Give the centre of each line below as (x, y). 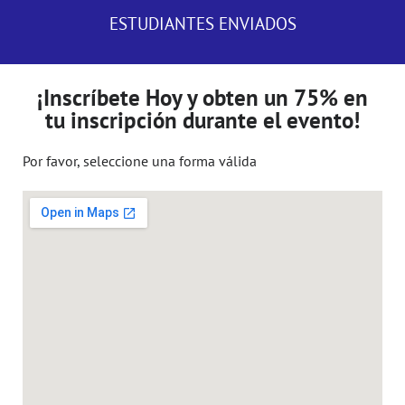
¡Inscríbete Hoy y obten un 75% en (202, 98)
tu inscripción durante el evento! (202, 121)
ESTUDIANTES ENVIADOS (202, 24)
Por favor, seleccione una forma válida (140, 161)
